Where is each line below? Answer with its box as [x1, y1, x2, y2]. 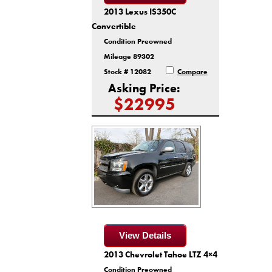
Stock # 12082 [103, 67, 151, 77]
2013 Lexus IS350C [103, 6, 176, 18]
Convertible [91, 21, 136, 32]
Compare [177, 67, 208, 77]
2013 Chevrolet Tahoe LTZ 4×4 [103, 249, 217, 260]
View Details [118, 230, 171, 241]
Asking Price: [108, 80, 181, 97]
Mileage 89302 [103, 52, 154, 62]
